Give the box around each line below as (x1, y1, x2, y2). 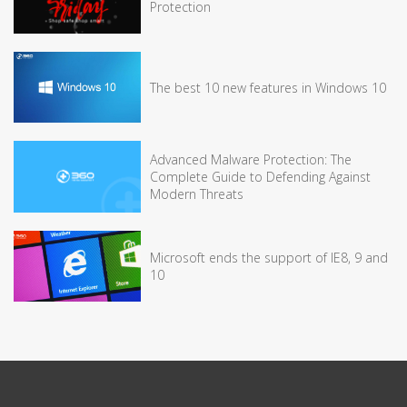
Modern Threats (150, 185, 243, 203)
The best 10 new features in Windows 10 (150, 78, 386, 96)
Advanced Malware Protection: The (150, 151, 352, 168)
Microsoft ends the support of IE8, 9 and (150, 249, 388, 266)
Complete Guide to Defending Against (150, 168, 371, 185)
